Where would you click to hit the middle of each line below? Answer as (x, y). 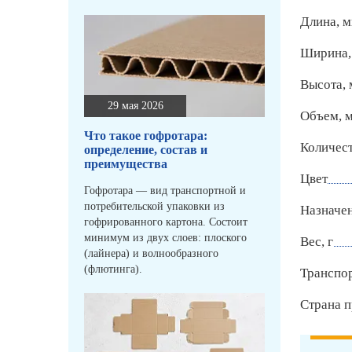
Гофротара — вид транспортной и (165, 191)
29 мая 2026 (135, 106)
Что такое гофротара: (146, 136)
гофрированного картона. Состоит (166, 222)
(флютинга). (113, 269)
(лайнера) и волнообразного (151, 254)
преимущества (126, 164)
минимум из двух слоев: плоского (165, 238)
